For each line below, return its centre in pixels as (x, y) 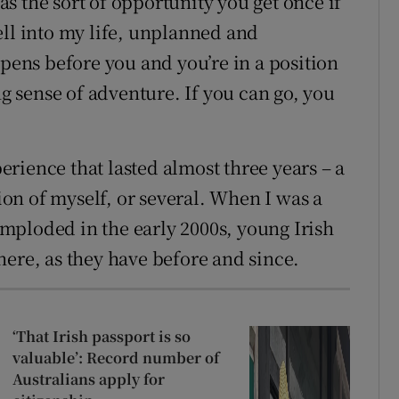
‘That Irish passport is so (101, 337)
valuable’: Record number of (115, 358)
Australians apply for (88, 379)
